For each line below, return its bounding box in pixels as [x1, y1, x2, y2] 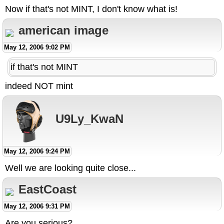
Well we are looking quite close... [5, 163, 136, 173]
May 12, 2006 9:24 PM [4, 147, 70, 155]
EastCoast [18, 182, 76, 196]
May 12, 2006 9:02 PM [4, 43, 70, 51]
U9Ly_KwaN [55, 111, 123, 125]
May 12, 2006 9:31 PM [4, 202, 70, 210]
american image [18, 23, 108, 37]
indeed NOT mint [5, 81, 73, 91]
